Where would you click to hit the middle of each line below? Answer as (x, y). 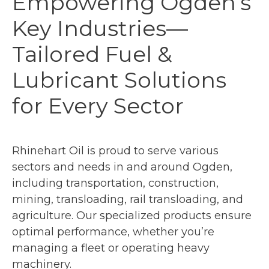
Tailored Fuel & (92, 54)
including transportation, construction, (115, 183)
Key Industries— (100, 29)
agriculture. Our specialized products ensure (132, 216)
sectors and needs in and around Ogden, (122, 167)
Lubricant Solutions (119, 80)
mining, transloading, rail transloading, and (128, 200)
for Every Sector (98, 106)
